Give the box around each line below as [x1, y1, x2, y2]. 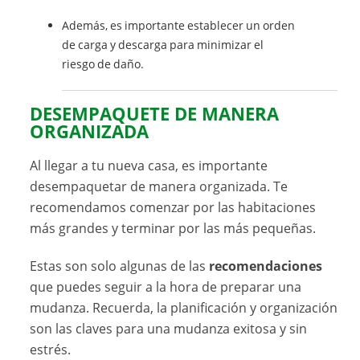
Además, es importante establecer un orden [62, 17, 296, 33]
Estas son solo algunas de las [30, 257, 210, 276]
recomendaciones [209, 257, 323, 276]
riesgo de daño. [62, 55, 145, 72]
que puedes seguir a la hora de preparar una [30, 278, 302, 297]
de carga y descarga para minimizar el [62, 36, 264, 52]
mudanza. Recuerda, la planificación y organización [30, 299, 338, 317]
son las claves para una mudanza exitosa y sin [30, 320, 308, 338]
